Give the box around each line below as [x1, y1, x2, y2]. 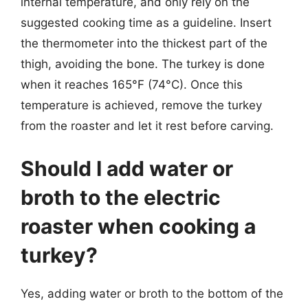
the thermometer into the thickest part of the [21, 36, 267, 50]
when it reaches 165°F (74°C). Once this [21, 78, 243, 91]
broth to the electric [21, 184, 221, 210]
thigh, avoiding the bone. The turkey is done [21, 57, 265, 71]
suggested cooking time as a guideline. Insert [21, 16, 272, 30]
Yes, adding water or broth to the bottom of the [21, 286, 283, 300]
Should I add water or [21, 155, 233, 181]
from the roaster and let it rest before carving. [21, 119, 274, 133]
